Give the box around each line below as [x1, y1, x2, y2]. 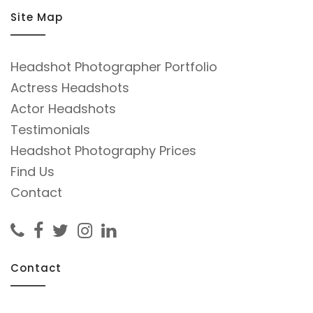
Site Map [10, 10, 63, 25]
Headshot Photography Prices [10, 142, 196, 160]
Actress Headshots [10, 79, 129, 97]
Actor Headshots [10, 100, 116, 118]
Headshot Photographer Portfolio [10, 58, 217, 76]
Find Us [10, 163, 54, 181]
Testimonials [10, 121, 90, 139]
